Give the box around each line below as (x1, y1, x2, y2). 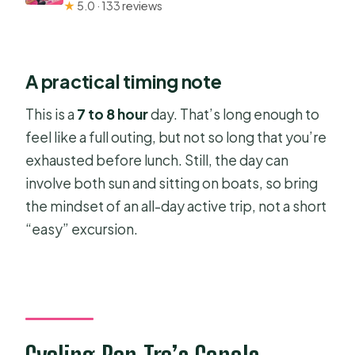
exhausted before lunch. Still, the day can (25, 151, 289, 169)
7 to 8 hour (77, 105, 149, 123)
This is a (25, 105, 78, 123)
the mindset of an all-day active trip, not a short (25, 197, 327, 215)
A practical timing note (25, 70, 222, 94)
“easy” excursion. (25, 220, 139, 238)
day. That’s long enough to (148, 105, 320, 123)
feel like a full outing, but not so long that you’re (25, 128, 327, 146)
